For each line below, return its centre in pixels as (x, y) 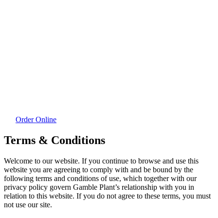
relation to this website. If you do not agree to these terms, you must (107, 196)
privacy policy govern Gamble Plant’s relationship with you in (99, 187)
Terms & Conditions (54, 140)
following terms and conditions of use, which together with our (100, 178)
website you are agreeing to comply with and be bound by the (99, 169)
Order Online (36, 119)
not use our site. (28, 204)
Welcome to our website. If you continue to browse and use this (101, 161)
